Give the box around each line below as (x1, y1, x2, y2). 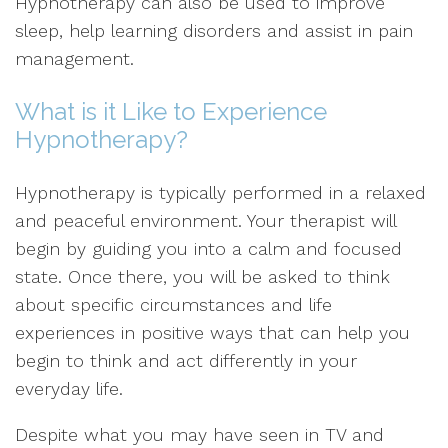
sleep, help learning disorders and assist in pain (15, 20, 413, 41)
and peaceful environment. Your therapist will (15, 210, 396, 231)
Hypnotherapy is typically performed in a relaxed (15, 182, 426, 203)
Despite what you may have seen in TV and (15, 424, 384, 445)
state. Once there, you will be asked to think (15, 266, 390, 287)
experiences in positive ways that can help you (15, 322, 410, 343)
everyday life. (15, 378, 123, 399)
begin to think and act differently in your (15, 350, 357, 371)
